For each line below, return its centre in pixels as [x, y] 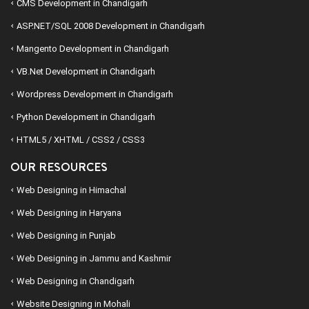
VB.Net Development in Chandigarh [86, 72]
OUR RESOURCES [59, 167]
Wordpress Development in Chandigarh [95, 94]
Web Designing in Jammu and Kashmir [94, 259]
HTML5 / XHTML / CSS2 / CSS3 [81, 140]
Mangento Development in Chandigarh [93, 49]
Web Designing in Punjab [66, 236]
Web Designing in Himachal [71, 190]
